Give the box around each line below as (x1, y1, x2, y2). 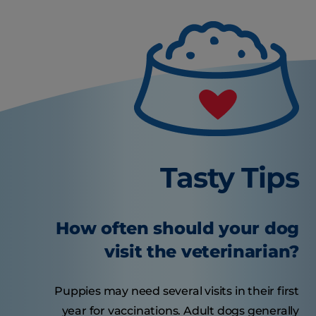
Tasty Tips (160, 160, 299, 195)
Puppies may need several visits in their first (54, 284, 299, 298)
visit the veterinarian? (104, 241, 299, 262)
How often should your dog (56, 218, 299, 239)
